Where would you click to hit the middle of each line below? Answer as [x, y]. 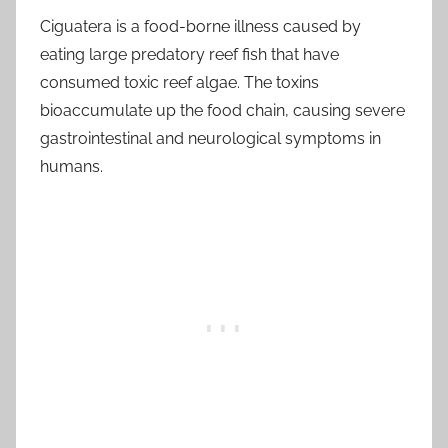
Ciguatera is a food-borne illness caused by [200, 27]
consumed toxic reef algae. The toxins [179, 83]
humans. [71, 167]
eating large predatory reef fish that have [189, 55]
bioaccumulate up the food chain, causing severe [222, 111]
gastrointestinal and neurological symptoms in [210, 139]
